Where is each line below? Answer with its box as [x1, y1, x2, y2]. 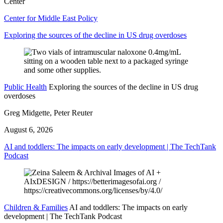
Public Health [4, 83, 47, 92]
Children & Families [4, 203, 68, 212]
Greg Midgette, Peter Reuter [4, 109, 93, 117]
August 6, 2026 [4, 125, 53, 134]
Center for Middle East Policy [4, 14, 98, 23]
